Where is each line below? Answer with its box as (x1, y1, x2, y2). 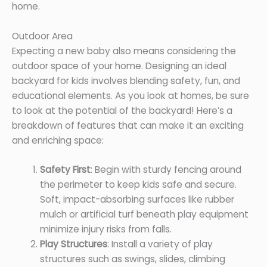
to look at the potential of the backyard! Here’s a (12, 104, 232, 117)
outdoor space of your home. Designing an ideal (12, 59, 226, 72)
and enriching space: (12, 133, 104, 147)
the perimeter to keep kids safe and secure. (39, 178, 237, 191)
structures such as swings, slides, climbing (39, 253, 225, 266)
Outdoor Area (12, 29, 73, 42)
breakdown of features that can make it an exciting (12, 119, 244, 132)
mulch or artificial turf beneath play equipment (39, 208, 249, 221)
